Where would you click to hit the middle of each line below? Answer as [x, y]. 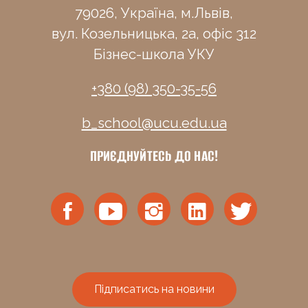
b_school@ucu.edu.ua [154, 123]
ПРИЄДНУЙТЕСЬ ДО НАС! [154, 155]
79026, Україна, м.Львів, [154, 13]
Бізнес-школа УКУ [154, 54]
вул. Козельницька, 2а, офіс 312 [154, 33]
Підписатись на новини [154, 289]
